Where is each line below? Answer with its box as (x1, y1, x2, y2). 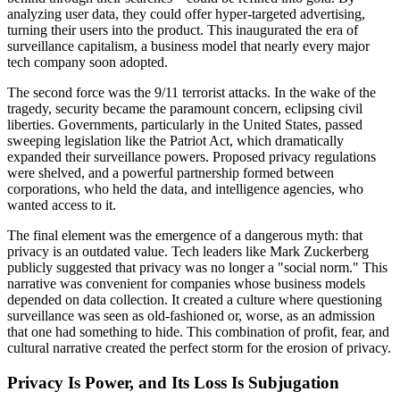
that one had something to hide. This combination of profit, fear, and (7, 324, 389, 340)
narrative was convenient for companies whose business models (7, 276, 365, 292)
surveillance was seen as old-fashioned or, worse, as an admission (7, 308, 375, 324)
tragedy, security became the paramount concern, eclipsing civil (7, 101, 362, 117)
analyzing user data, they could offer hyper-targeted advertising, (7, 6, 365, 22)
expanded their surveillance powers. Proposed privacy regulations (7, 149, 376, 165)
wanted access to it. (7, 197, 116, 213)
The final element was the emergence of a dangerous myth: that (7, 228, 362, 244)
